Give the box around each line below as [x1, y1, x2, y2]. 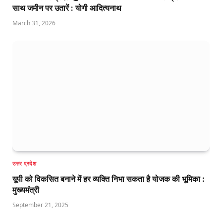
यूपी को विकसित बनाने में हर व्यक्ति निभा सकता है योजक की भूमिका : [12, 174, 205, 184]
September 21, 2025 [12, 201, 68, 210]
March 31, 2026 [12, 18, 55, 27]
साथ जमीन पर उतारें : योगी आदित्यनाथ [12, 2, 121, 13]
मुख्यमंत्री [12, 185, 39, 195]
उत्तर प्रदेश [12, 160, 37, 167]
